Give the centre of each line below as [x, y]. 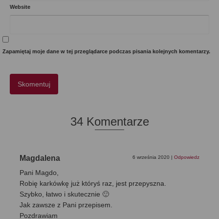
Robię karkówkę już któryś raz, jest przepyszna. [93, 183]
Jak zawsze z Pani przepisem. [66, 205]
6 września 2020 [152, 157]
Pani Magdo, [39, 172]
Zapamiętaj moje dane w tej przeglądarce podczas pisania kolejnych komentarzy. [106, 51]
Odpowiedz [187, 157]
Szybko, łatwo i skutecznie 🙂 [64, 194]
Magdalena [40, 158]
